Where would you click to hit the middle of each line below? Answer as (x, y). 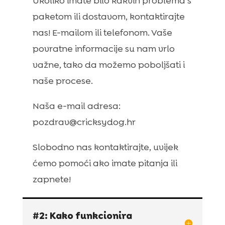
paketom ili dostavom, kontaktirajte (108, 16)
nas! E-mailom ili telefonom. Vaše (102, 32)
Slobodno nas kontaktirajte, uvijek (105, 147)
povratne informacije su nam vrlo (103, 48)
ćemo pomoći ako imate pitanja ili (105, 163)
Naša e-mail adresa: (76, 106)
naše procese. (63, 81)
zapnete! (51, 179)
